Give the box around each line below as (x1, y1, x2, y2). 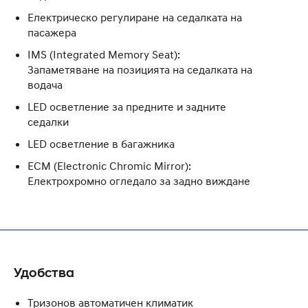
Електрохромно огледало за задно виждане (27, 173, 250, 188)
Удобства (14, 264, 74, 280)
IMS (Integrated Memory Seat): (27, 47, 180, 61)
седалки (27, 114, 69, 129)
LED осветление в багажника (27, 136, 175, 151)
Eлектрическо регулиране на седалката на (27, 10, 242, 24)
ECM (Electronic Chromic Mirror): (27, 158, 191, 173)
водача (27, 77, 63, 91)
